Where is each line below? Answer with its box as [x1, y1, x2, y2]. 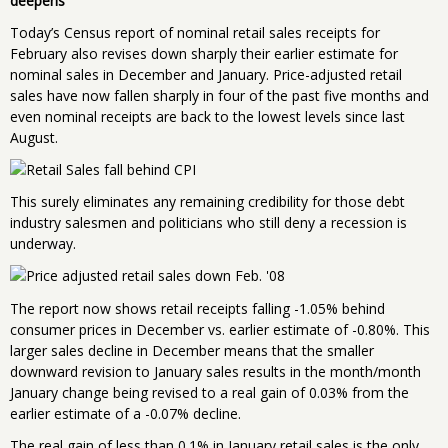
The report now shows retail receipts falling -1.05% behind [10, 298, 385, 318]
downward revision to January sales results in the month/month [10, 361, 421, 381]
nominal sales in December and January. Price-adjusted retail [10, 64, 402, 84]
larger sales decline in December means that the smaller [10, 340, 374, 360]
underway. [10, 234, 76, 254]
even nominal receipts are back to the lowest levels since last [10, 106, 405, 126]
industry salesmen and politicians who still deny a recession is [10, 213, 407, 233]
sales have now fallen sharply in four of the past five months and [10, 85, 429, 105]
